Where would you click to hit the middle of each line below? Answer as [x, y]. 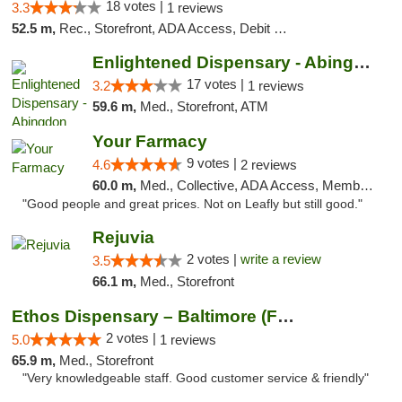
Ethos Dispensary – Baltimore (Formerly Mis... [286, 316]
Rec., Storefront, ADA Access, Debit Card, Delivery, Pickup [166, 28]
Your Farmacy [149, 141]
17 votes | [217, 84]
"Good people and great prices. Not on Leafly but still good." [192, 204]
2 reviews [268, 165]
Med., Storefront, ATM [204, 106]
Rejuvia [123, 237]
